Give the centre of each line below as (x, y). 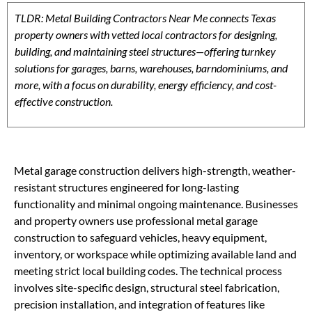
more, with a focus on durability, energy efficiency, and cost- (146, 85)
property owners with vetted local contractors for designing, (146, 34)
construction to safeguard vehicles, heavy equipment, (140, 237)
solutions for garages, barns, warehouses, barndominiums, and (151, 68)
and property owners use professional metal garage (136, 221)
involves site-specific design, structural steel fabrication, (147, 288)
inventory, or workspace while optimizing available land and (155, 254)
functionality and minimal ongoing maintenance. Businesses (156, 204)
